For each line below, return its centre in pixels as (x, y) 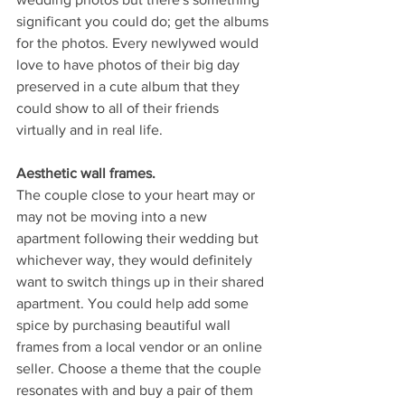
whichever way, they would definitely (136, 259)
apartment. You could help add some (134, 303)
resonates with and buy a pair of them (137, 390)
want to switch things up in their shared (142, 281)
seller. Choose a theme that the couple (141, 368)
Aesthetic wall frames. (86, 173)
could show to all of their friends (119, 108)
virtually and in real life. (91, 129)
